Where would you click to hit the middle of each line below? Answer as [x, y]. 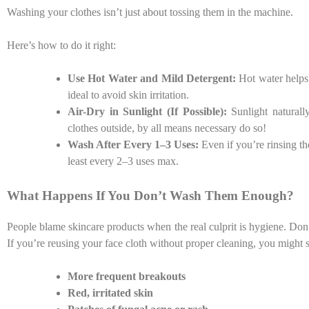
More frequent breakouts [127, 276]
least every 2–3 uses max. [123, 161]
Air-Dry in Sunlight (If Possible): [147, 111]
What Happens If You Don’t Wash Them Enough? [150, 195]
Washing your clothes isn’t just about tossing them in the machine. [150, 12]
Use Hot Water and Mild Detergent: [153, 78]
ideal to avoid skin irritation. [128, 94]
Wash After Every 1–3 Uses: [134, 144]
